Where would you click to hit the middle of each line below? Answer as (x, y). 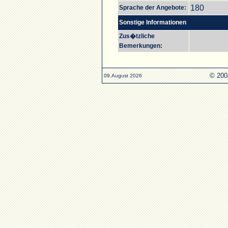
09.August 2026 (123, 76)
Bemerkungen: (141, 46)
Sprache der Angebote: (153, 8)
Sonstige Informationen (153, 22)
